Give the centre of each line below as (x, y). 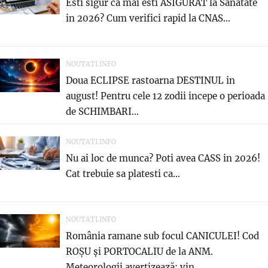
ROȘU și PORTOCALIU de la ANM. (139, 251)
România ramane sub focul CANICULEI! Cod (162, 236)
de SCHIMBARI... (102, 111)
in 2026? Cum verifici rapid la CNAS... (148, 18)
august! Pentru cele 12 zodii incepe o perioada (165, 96)
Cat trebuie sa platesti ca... (123, 173)
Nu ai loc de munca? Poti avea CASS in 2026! (163, 158)
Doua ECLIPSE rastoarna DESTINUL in (150, 80)
